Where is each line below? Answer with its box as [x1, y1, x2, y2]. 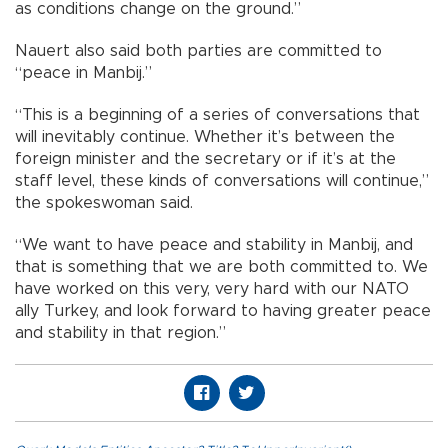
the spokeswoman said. [15, 195, 193, 212]
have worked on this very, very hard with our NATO [15, 281, 409, 298]
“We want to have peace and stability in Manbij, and [15, 237, 413, 254]
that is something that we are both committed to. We [15, 259, 428, 276]
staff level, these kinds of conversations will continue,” [15, 173, 429, 190]
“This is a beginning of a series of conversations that [15, 107, 420, 124]
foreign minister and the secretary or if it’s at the [15, 151, 396, 168]
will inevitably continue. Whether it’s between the [15, 129, 395, 146]
